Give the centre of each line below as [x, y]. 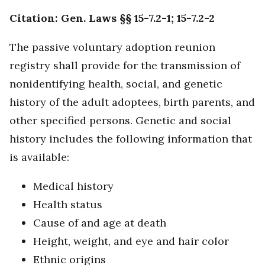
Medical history [73, 186]
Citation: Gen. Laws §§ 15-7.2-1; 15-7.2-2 [112, 18]
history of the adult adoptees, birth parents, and [132, 102]
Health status [68, 205]
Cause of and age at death [100, 223]
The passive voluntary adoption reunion [112, 47]
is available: [39, 157]
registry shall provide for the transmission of [125, 66]
